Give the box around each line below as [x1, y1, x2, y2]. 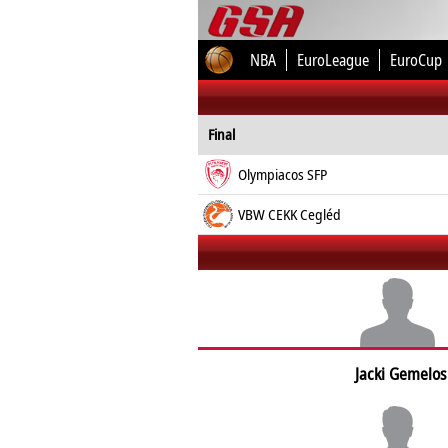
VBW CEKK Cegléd [238, 204, 341, 225]
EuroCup [390, 49, 442, 71]
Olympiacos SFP [238, 164, 327, 185]
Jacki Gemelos [355, 362, 446, 385]
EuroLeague [297, 49, 369, 71]
